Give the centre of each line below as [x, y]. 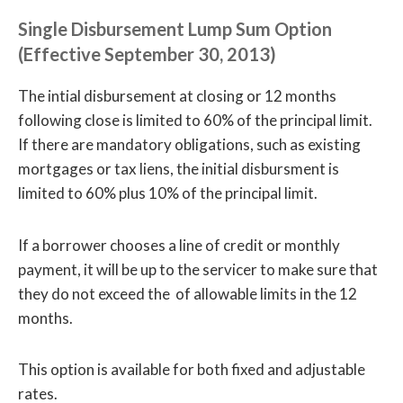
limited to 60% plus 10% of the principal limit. [168, 193]
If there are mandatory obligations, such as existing [189, 145]
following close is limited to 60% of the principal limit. [195, 121]
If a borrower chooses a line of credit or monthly [179, 245]
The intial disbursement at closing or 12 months [177, 96]
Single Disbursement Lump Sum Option [175, 28]
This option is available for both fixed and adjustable [192, 369]
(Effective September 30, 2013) [147, 54]
